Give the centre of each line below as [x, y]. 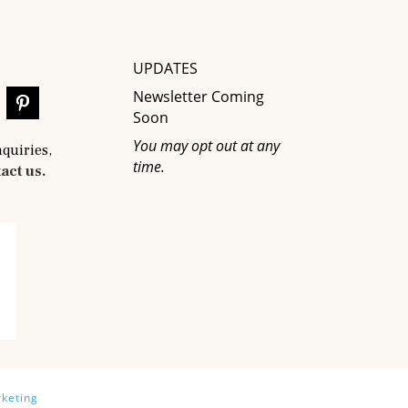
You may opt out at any [206, 146]
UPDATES [165, 69]
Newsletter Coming [198, 97]
